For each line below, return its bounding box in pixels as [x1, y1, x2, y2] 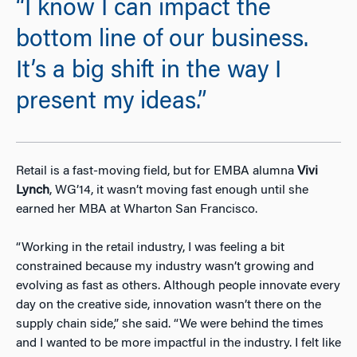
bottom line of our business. [16, 29, 308, 53]
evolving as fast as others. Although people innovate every [16, 279, 340, 292]
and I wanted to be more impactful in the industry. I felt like [16, 336, 341, 350]
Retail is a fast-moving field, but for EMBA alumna [16, 164, 297, 178]
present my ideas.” [16, 91, 206, 116]
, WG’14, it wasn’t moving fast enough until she [49, 183, 308, 197]
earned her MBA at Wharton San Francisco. [16, 202, 257, 216]
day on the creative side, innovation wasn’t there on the [16, 298, 321, 312]
